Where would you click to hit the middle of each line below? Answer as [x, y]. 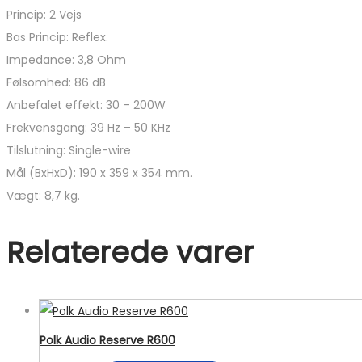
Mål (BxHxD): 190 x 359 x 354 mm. [99, 173]
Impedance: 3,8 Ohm [66, 60]
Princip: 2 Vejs [44, 15]
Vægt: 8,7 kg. [43, 196]
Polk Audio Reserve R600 [107, 340]
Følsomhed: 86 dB [56, 83]
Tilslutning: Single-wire [69, 151]
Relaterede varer [130, 253]
